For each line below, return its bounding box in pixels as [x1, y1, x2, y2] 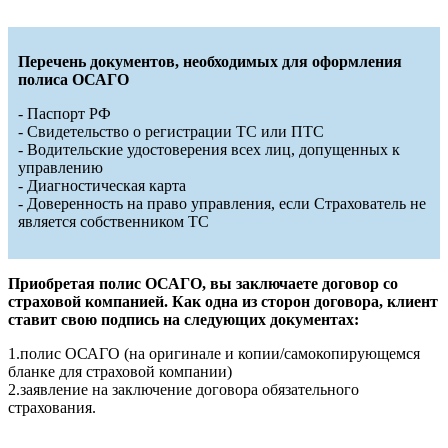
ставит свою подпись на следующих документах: [8, 310, 363, 328]
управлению [18, 158, 107, 176]
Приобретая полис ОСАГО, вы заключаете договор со [8, 274, 398, 292]
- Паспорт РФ [18, 104, 115, 122]
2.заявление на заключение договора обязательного [8, 380, 359, 398]
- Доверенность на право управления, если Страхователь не [18, 194, 426, 212]
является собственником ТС [18, 212, 213, 230]
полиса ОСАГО [18, 70, 133, 88]
